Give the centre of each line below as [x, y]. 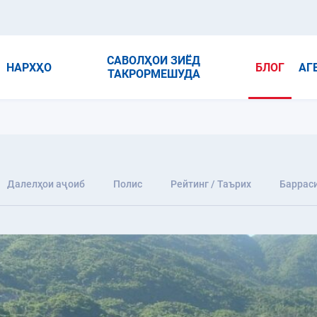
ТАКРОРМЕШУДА [154, 74]
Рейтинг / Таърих [211, 184]
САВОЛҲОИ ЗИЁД [154, 60]
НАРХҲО [29, 67]
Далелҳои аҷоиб [46, 184]
